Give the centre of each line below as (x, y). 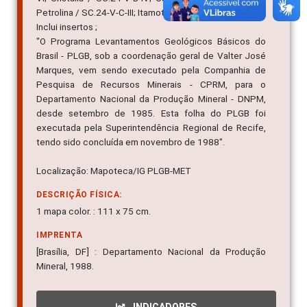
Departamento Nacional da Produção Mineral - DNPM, (151, 98)
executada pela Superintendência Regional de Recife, (151, 127)
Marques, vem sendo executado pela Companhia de (151, 70)
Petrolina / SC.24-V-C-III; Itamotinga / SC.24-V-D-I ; (139, 12)
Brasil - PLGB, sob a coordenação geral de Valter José (151, 55)
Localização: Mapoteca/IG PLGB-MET (114, 170)
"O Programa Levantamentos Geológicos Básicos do (151, 41)
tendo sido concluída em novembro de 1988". (131, 142)
